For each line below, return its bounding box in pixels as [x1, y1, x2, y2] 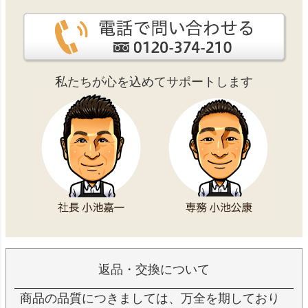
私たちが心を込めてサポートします [55, 74, 253, 89]
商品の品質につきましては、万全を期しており [20, 291, 280, 305]
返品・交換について [98, 262, 210, 276]
